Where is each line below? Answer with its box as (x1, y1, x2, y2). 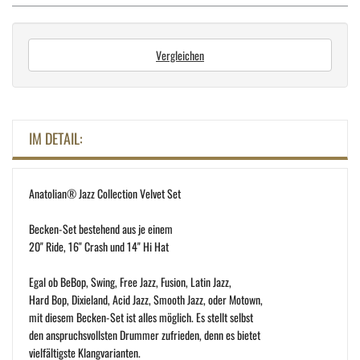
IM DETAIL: (29, 127, 83, 149)
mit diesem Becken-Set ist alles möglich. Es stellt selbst (29, 308, 253, 325)
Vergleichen (156, 46, 204, 63)
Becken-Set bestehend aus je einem (29, 219, 173, 237)
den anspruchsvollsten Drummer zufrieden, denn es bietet (29, 325, 260, 343)
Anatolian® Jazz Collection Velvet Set (29, 184, 181, 202)
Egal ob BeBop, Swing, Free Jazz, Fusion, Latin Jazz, (29, 272, 231, 290)
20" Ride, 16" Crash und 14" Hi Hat (29, 237, 169, 255)
